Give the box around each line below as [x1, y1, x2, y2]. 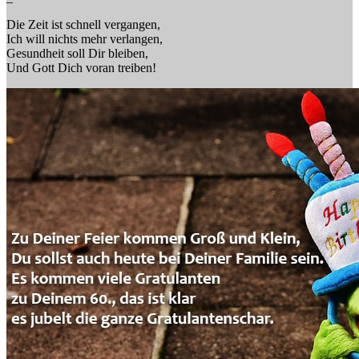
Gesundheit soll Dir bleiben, [6, 46, 148, 60]
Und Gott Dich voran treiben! [6, 60, 156, 75]
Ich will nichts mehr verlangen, [6, 31, 163, 46]
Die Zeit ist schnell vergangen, [6, 17, 160, 31]
